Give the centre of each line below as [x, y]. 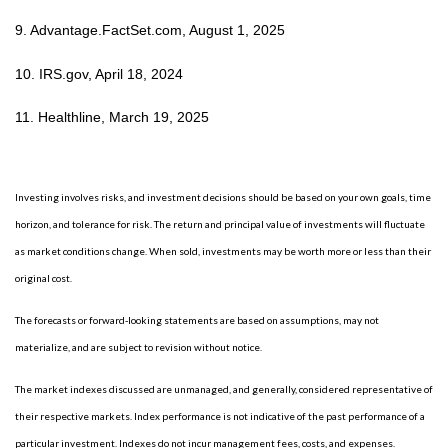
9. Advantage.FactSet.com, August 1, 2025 [150, 30]
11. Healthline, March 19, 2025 [112, 117]
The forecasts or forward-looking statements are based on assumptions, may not [197, 320]
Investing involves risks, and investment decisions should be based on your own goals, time [223, 197]
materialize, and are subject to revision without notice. [138, 347]
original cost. [43, 278]
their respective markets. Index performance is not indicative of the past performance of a [220, 416]
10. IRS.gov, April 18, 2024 [101, 73]
